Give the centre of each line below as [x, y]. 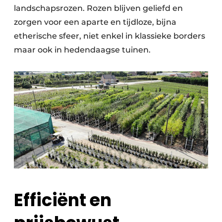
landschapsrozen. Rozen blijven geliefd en [98, 8]
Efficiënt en [63, 200]
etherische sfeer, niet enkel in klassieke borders [110, 36]
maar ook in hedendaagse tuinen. [82, 50]
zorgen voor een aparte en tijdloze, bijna [95, 22]
